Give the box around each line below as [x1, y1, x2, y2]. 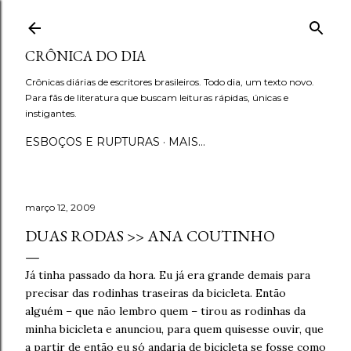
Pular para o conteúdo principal [78, 9, 273, 30]
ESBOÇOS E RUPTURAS [25, 135, 160, 149]
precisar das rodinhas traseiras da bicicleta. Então [25, 286, 286, 300]
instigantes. [25, 107, 77, 119]
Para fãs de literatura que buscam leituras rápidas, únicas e [25, 92, 288, 103]
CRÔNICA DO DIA [25, 47, 146, 65]
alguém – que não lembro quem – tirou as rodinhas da [25, 304, 306, 318]
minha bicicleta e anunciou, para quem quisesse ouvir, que [25, 322, 324, 336]
